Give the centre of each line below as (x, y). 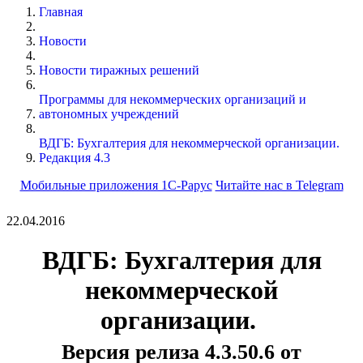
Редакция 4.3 (75, 157)
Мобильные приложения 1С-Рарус (116, 185)
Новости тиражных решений (119, 70)
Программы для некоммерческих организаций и (173, 99)
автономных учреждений (109, 113)
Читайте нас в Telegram (279, 185)
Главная (61, 11)
